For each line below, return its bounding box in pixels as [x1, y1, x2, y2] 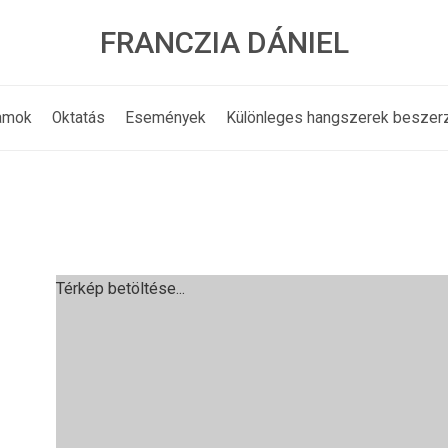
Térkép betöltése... [56, 279, 185, 299]
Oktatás [51, 109, 105, 127]
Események [124, 109, 206, 127]
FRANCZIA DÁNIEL [99, 25, 349, 60]
